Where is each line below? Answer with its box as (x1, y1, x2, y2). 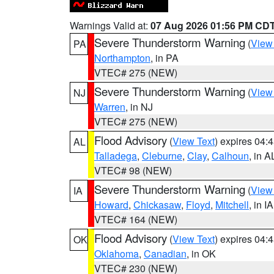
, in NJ (125, 100, 153, 114)
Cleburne (142, 149, 182, 163)
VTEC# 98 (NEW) (94, 163, 172, 177)
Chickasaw (133, 198, 181, 212)
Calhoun (212, 149, 249, 163)
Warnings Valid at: (70, 18, 150, 32)
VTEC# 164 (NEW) (94, 212, 177, 226)
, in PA (150, 51, 179, 65)
